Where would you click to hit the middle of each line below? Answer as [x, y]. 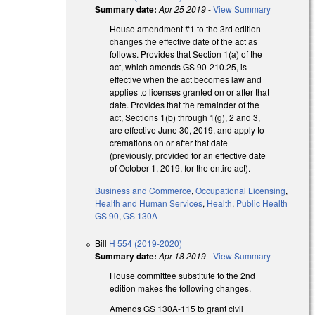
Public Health [262, 203]
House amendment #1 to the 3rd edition [186, 28]
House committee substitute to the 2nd [183, 276]
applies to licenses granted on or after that [190, 91]
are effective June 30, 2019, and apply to [187, 129]
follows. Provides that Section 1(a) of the [186, 53]
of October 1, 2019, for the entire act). [180, 167]
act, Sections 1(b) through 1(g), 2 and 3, [185, 117]
